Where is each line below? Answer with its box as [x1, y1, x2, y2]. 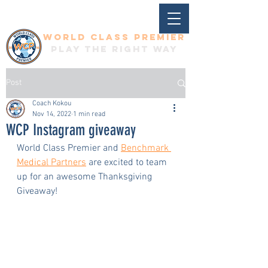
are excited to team [86, 157, 169, 169]
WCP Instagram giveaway [6, 121, 136, 139]
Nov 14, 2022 [32, 110, 71, 118]
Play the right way [50, 43, 178, 54]
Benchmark [121, 142, 171, 154]
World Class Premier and [17, 142, 121, 154]
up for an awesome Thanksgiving [17, 171, 154, 183]
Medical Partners [17, 157, 86, 169]
